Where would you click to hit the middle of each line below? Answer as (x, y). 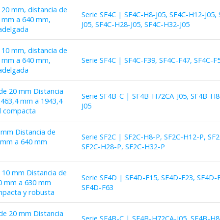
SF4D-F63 (97, 187)
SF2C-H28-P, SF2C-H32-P (123, 147)
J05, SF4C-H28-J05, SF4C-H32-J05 (135, 24)
